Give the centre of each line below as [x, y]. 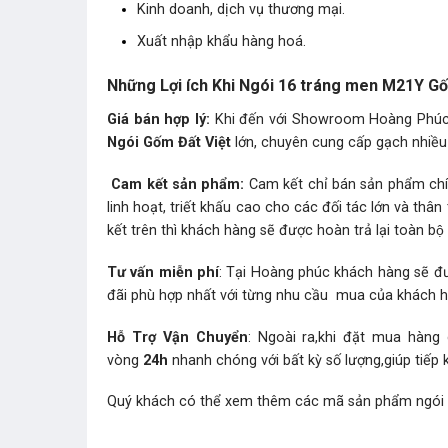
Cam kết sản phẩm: [176, 185]
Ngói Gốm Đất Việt [169, 143]
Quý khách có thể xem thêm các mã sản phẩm [261, 402]
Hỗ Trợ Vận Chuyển [177, 337]
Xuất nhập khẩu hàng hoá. [221, 41]
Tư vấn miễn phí [163, 272]
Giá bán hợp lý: [161, 120]
